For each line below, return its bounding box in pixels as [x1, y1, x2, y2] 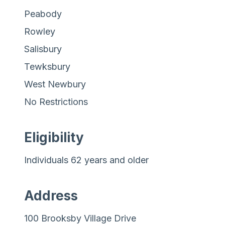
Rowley [24, 26, 55, 37]
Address [24, 187, 78, 203]
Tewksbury [24, 61, 70, 72]
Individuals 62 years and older [24, 154, 149, 165]
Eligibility [24, 129, 84, 145]
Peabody [24, 8, 62, 19]
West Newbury [24, 78, 86, 89]
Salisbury [24, 43, 62, 54]
